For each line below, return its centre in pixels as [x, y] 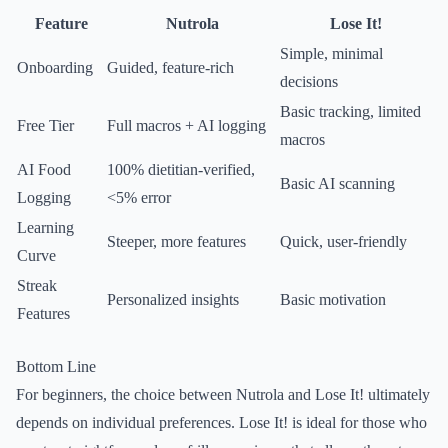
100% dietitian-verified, [181, 169]
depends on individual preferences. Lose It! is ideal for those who [221, 422]
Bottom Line [56, 366]
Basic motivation [333, 299]
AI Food [44, 169]
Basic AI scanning [337, 183]
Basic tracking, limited [350, 111]
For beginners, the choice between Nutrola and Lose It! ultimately [223, 394]
